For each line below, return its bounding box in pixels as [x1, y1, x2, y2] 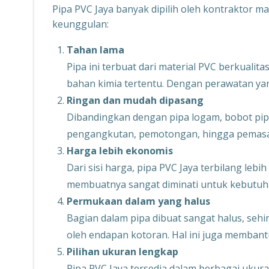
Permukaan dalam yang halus [67, 195, 210, 208]
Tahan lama [67, 43, 124, 56]
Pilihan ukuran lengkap [67, 245, 178, 258]
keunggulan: [52, 17, 109, 31]
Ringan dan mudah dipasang [67, 94, 204, 107]
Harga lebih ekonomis [67, 144, 173, 157]
